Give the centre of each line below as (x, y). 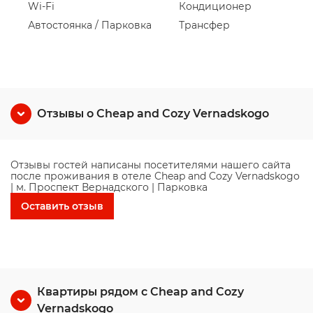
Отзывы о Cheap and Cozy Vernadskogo (153, 114)
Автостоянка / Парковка (90, 25)
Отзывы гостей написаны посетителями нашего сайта (151, 165)
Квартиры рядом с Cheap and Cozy (140, 292)
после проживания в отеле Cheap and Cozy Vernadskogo (155, 176)
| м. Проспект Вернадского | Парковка (109, 187)
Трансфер (204, 25)
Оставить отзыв (62, 206)
